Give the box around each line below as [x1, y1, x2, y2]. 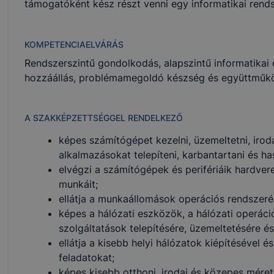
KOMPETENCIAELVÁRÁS [24, 39, 124, 50]
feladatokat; [58, 251, 114, 264]
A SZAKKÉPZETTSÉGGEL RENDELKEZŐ [24, 113, 183, 124]
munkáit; [58, 178, 98, 191]
